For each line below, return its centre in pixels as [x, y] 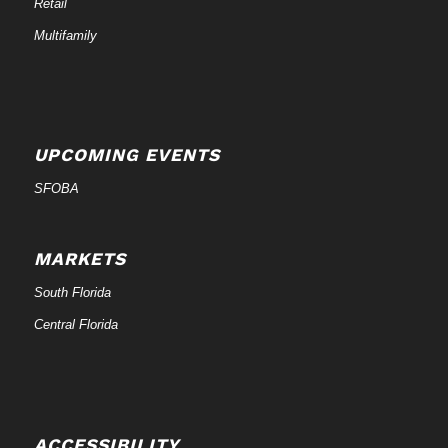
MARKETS [79, 259]
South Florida [72, 293]
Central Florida [75, 325]
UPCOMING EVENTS [126, 155]
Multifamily [65, 35]
